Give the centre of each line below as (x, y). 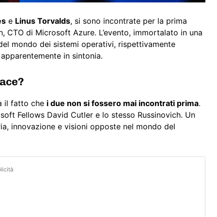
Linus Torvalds (43, 21)
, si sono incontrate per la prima (129, 21)
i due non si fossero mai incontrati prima (123, 103)
